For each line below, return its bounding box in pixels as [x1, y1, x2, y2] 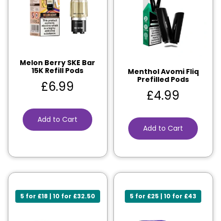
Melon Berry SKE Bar [20, 57, 96, 68]
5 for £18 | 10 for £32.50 [20, 191, 95, 200]
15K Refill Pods [32, 65, 84, 75]
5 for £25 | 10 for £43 [130, 191, 197, 200]
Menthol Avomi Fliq [127, 66, 199, 76]
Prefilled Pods [137, 74, 189, 84]
